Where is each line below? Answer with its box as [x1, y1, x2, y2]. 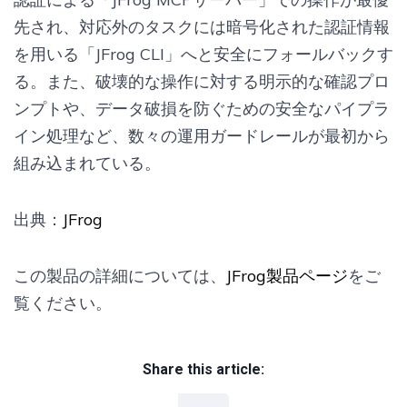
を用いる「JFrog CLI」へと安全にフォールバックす [14, 43, 393, 65]
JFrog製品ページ [226, 264, 348, 286]
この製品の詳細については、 [14, 264, 226, 286]
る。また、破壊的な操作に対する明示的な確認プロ [14, 70, 390, 92]
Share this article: [143, 360, 264, 378]
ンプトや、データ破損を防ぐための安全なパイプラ [14, 97, 390, 119]
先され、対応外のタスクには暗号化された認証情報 [14, 15, 390, 37]
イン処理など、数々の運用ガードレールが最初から [14, 124, 390, 146]
